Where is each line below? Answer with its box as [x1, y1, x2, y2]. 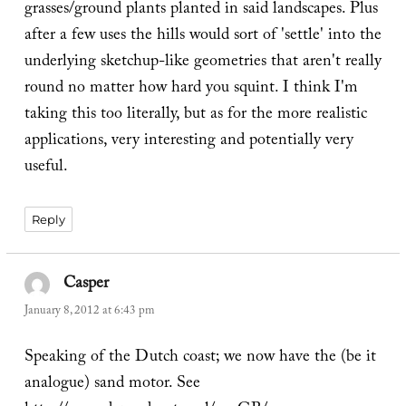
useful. [24, 153, 68, 182]
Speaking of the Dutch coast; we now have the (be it [24, 343, 376, 372]
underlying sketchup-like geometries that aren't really [24, 48, 382, 77]
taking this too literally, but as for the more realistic [24, 101, 367, 130]
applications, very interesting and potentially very [24, 127, 353, 156]
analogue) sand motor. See [24, 370, 200, 399]
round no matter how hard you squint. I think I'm [24, 74, 358, 103]
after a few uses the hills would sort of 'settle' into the [24, 22, 382, 51]
